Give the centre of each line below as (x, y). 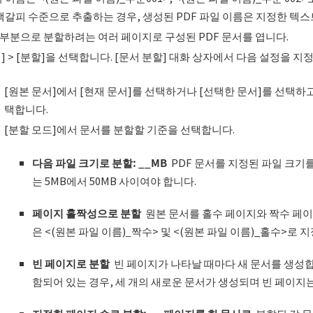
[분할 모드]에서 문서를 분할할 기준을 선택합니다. (119, 129)
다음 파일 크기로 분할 (82, 163)
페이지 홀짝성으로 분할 (86, 213)
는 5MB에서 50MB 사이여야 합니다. (114, 181)
